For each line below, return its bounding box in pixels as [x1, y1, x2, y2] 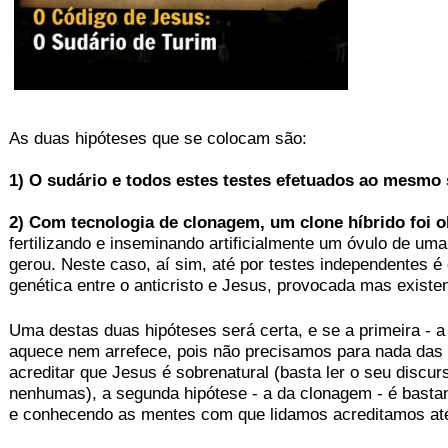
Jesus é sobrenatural [112, 362, 274, 383]
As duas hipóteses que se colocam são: [9, 128, 307, 149]
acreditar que [9, 362, 112, 383]
